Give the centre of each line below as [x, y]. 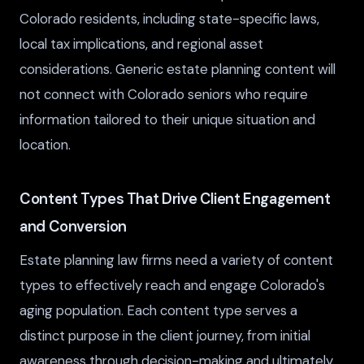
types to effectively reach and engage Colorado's [172, 285]
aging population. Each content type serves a [158, 310]
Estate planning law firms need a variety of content [176, 260]
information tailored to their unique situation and [167, 120]
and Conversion [73, 226]
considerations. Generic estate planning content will [178, 69]
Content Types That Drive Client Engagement [175, 199]
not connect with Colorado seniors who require [164, 95]
